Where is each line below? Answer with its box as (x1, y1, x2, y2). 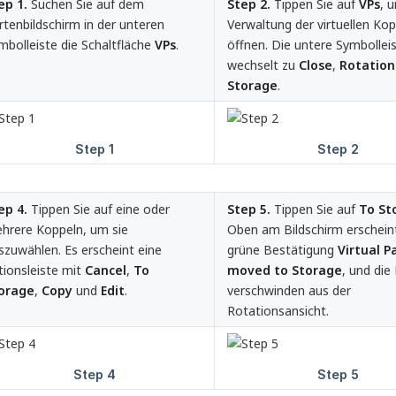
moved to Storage (227, 262, 342, 279)
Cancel (85, 262, 126, 279)
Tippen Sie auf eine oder (27, 201, 170, 218)
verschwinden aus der (227, 282, 351, 300)
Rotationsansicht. (227, 302, 329, 320)
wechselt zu (227, 57, 299, 74)
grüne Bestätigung (227, 241, 338, 259)
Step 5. (227, 201, 270, 218)
